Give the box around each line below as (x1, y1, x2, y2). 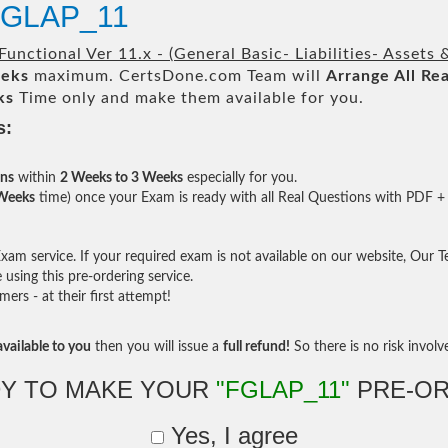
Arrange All (326, 68, 416, 84)
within (14, 171, 60, 185)
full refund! (223, 340, 290, 354)
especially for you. (183, 171, 297, 185)
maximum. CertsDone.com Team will (29, 68, 326, 84)
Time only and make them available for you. (14, 90, 364, 106)
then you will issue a (91, 340, 223, 354)
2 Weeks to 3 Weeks (60, 171, 183, 185)
